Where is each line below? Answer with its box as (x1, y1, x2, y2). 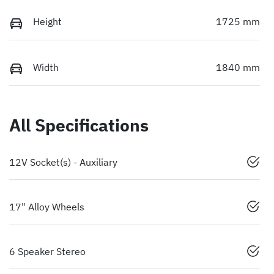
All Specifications (9, 113, 149, 136)
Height (33, 15, 62, 28)
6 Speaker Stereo (9, 245, 86, 257)
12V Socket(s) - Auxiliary (9, 155, 117, 168)
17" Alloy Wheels (9, 200, 84, 213)
